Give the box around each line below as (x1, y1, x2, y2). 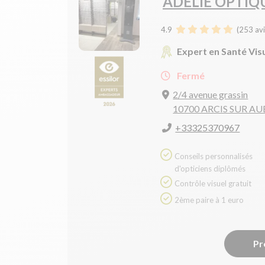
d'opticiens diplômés (174, 164, 245, 174)
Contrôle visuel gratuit (174, 179, 251, 189)
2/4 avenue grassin (173, 89, 248, 101)
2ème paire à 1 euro (174, 195, 244, 205)
